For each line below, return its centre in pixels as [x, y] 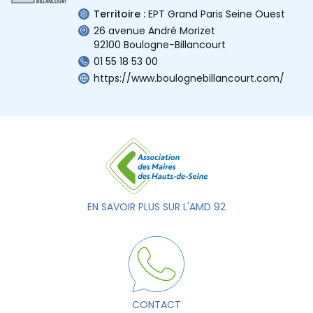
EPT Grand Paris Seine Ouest [217, 14]
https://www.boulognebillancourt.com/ [189, 78]
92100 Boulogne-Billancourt [160, 44]
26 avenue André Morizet [154, 30]
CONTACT [156, 304]
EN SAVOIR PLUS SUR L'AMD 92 [156, 206]
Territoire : [119, 14]
